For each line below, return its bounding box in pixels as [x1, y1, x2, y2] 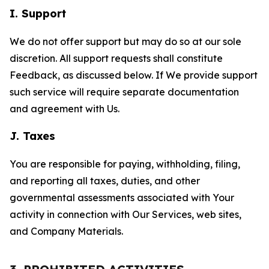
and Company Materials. [10, 225, 123, 237]
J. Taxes [10, 129, 55, 143]
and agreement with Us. [10, 103, 119, 115]
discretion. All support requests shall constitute [10, 52, 223, 64]
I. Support [10, 7, 66, 20]
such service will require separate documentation [10, 86, 239, 98]
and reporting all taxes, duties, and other [10, 175, 200, 187]
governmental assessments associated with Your [10, 192, 234, 204]
